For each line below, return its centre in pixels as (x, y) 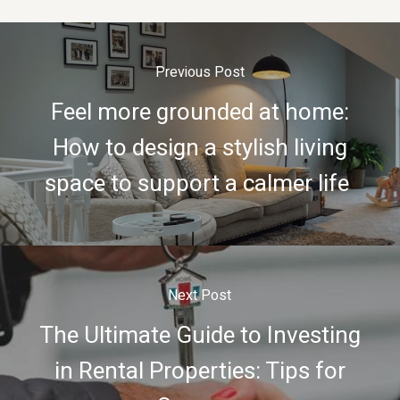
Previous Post (200, 73)
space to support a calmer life (200, 184)
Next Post (200, 296)
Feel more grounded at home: (200, 113)
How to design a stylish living (200, 149)
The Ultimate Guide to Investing (200, 336)
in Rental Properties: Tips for (200, 372)
